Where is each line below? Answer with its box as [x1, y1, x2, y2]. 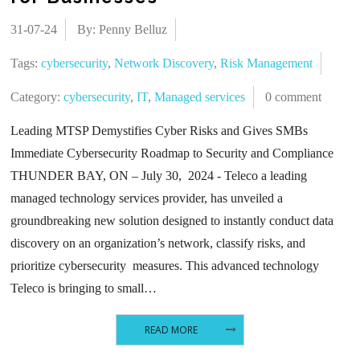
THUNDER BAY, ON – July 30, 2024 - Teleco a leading [10, 169, 308, 183]
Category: [10, 90, 64, 104]
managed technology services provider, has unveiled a [10, 191, 284, 206]
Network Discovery [114, 56, 215, 71]
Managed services [154, 90, 246, 104]
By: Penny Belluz [77, 22, 168, 37]
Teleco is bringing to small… [10, 281, 157, 296]
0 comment [265, 90, 322, 104]
